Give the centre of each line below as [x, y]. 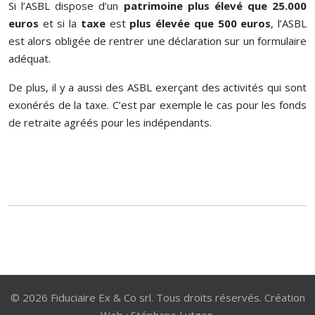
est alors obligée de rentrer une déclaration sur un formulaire [157, 41]
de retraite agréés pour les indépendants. [110, 122]
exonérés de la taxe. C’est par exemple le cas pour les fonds [157, 105]
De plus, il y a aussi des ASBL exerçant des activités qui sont [157, 87]
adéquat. [30, 58]
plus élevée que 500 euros [200, 23]
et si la [60, 23]
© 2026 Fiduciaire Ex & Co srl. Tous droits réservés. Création [157, 297]
